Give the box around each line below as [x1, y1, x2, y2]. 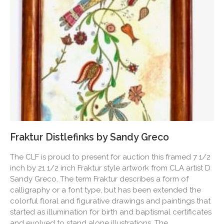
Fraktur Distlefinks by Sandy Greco [10, 131, 169, 143]
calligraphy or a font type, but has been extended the [10, 185, 201, 195]
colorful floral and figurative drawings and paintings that [10, 196, 210, 206]
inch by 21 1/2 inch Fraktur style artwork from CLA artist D [10, 163, 210, 173]
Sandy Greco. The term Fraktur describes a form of [10, 174, 188, 184]
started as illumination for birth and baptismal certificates [10, 207, 211, 217]
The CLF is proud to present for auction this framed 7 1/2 [10, 152, 210, 162]
